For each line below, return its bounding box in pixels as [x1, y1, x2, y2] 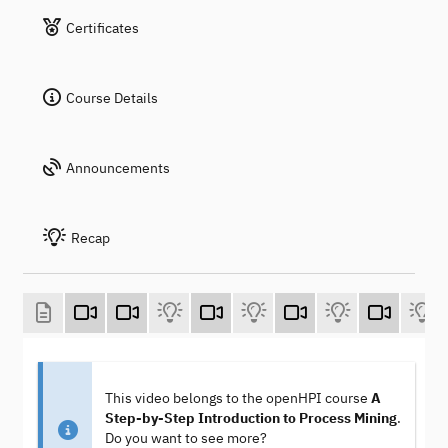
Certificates [66, 19, 139, 37]
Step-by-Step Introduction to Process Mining [104, 409, 397, 428]
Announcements [66, 159, 170, 177]
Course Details [66, 89, 158, 107]
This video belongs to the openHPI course [104, 389, 371, 408]
